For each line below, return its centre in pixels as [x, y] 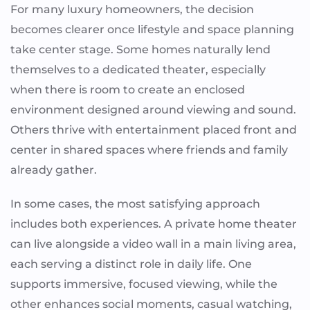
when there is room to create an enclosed [128, 89]
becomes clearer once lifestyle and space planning [152, 29]
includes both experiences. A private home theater [154, 224]
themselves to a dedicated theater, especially [138, 69]
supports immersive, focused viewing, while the [144, 284]
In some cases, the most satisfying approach [135, 203]
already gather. [54, 170]
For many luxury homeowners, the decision [132, 9]
